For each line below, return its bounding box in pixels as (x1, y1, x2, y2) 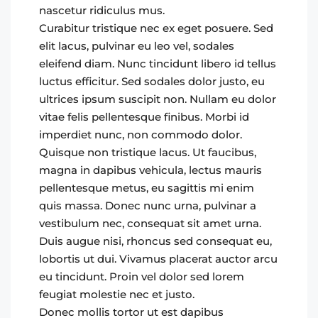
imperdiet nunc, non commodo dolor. (39, 128, 242, 141)
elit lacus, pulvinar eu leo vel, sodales (39, 39, 234, 53)
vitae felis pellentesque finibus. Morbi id (39, 110, 249, 124)
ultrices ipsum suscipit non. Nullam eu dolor (39, 92, 276, 106)
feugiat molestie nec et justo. (39, 287, 194, 301)
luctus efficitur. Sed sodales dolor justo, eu (39, 75, 265, 88)
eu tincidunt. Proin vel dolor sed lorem (39, 270, 244, 283)
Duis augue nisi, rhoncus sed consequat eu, (39, 234, 272, 248)
